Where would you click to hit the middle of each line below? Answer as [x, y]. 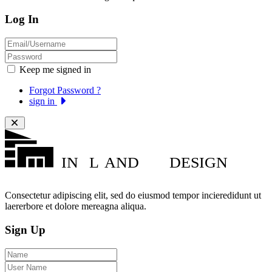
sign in [43, 101]
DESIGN [198, 162]
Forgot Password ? [65, 90]
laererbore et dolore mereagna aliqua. [76, 206]
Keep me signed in [55, 70]
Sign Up [25, 230]
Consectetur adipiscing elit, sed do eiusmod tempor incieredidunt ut [133, 195]
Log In [22, 19]
